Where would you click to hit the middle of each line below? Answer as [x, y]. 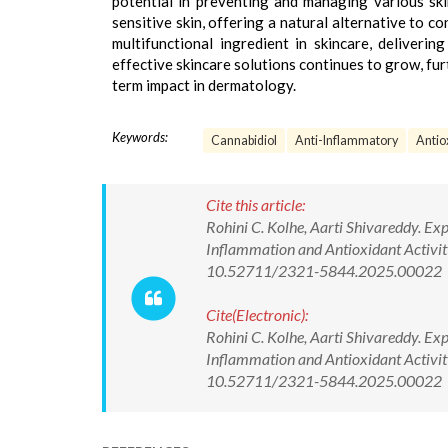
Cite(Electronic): [257, 314]
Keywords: [140, 137]
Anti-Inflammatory [346, 140]
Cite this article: [255, 204]
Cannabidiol [244, 140]
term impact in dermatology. [204, 85]
